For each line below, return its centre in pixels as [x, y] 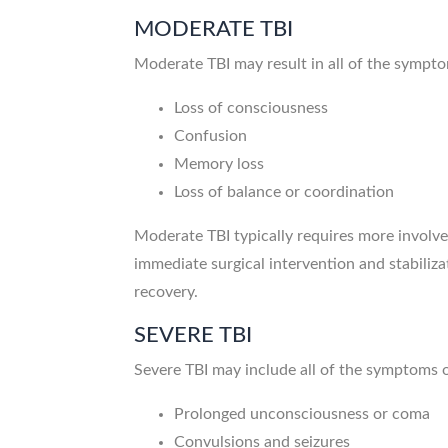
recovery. [166, 292]
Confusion [211, 136]
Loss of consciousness [251, 108]
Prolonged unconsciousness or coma [302, 414]
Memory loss [219, 164]
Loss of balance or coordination [284, 192]
